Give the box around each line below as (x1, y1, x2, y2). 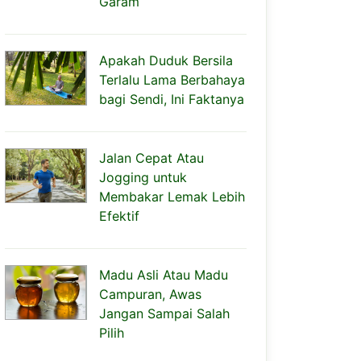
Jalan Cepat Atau (99, 150, 204, 166)
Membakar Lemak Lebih (99, 189, 245, 205)
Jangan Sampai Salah (99, 305, 230, 322)
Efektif (99, 208, 139, 224)
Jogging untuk (99, 169, 187, 185)
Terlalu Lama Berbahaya (99, 72, 245, 88)
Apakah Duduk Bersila (99, 52, 233, 68)
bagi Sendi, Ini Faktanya (99, 91, 244, 107)
